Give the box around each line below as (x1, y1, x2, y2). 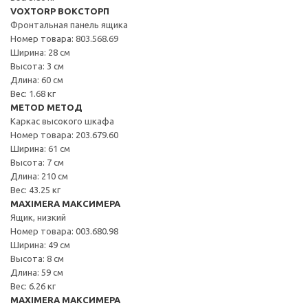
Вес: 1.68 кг (10, 88, 56, 98)
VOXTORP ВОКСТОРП (10, 5, 109, 16)
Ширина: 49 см (10, 239, 70, 250)
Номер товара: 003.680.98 (10, 225, 118, 236)
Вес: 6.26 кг (10, 280, 56, 291)
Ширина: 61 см (10, 143, 70, 153)
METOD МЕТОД (10, 102, 82, 112)
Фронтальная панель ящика (10, 19, 128, 30)
